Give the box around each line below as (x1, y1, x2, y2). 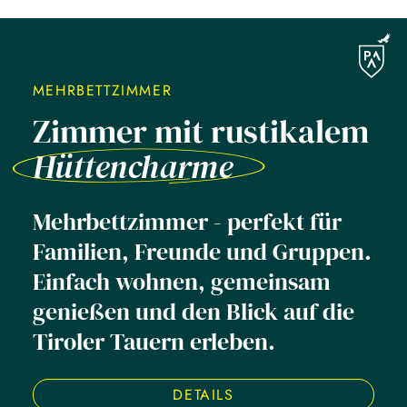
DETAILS (173, 383, 234, 405)
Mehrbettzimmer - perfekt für (32, 204, 342, 238)
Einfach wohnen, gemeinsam (32, 264, 331, 298)
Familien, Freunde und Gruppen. (32, 234, 372, 268)
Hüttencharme (32, 144, 233, 189)
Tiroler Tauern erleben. (32, 324, 275, 358)
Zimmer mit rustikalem (32, 108, 369, 154)
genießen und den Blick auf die (32, 294, 354, 328)
